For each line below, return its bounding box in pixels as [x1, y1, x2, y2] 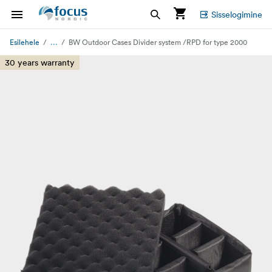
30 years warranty [5, 57, 75, 68]
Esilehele [10, 38, 39, 47]
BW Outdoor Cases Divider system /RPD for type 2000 [69, 38, 247, 47]
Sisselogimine [211, 8, 262, 20]
